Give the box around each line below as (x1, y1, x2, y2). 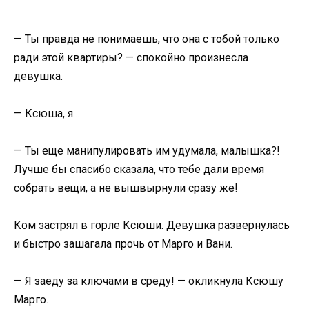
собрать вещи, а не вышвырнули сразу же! (14, 181, 238, 195)
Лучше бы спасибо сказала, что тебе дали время (14, 162, 264, 176)
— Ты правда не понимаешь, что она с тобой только (14, 32, 279, 46)
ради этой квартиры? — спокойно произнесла (14, 50, 248, 64)
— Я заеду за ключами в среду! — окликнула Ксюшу (14, 275, 283, 288)
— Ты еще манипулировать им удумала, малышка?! (14, 143, 280, 157)
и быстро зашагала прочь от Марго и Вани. (14, 237, 232, 251)
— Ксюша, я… (14, 106, 80, 120)
